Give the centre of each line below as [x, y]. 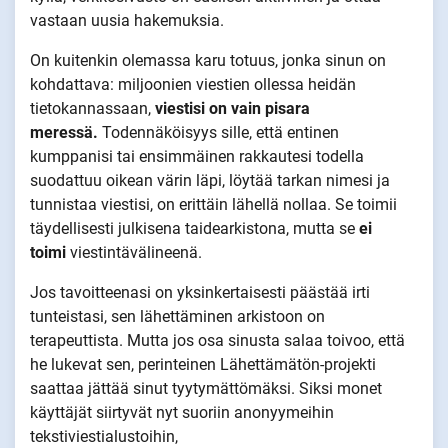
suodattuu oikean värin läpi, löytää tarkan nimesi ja [210, 180]
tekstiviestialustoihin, [104, 436]
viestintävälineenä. [134, 252]
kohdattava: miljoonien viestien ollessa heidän [193, 84]
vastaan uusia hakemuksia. [127, 20]
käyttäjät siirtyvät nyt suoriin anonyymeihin [182, 412]
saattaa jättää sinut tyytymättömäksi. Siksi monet [206, 388]
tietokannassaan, [92, 108]
